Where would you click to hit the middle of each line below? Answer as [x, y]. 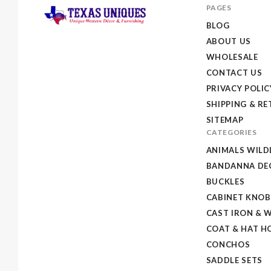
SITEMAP [225, 119]
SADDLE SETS [234, 260]
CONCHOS [228, 244]
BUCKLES [225, 181]
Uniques [64, 64]
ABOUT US [228, 41]
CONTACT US [234, 72]
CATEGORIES [231, 132]
